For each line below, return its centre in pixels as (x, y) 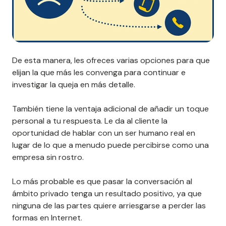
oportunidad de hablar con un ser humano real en (104, 133)
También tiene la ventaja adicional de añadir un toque (110, 109)
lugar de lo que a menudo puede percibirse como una (110, 145)
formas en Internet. (47, 218)
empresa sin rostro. (48, 157)
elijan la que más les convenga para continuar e (99, 73)
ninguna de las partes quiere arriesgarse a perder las (109, 206)
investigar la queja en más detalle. (74, 85)
